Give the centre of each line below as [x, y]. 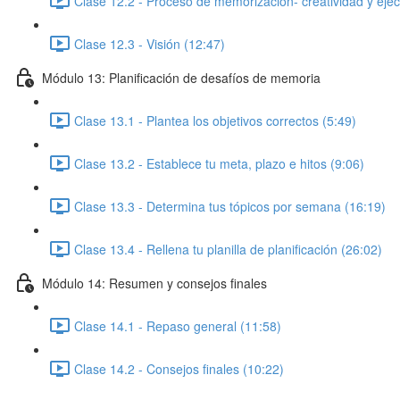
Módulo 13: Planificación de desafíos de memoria [181, 77]
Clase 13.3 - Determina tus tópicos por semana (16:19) [230, 206]
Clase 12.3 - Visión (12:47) [150, 43]
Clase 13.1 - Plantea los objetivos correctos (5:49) [215, 120]
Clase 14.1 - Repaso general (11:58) [178, 325]
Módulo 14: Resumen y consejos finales [154, 283]
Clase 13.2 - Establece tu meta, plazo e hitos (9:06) [219, 163]
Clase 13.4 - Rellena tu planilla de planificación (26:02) [228, 249]
